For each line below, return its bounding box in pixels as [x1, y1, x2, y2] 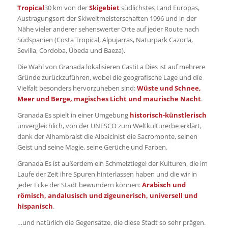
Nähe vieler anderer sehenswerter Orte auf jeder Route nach [17, 24, 199, 34]
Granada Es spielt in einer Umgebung [17, 110, 130, 120]
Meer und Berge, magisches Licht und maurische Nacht [17, 94, 201, 104]
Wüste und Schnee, [136, 83, 201, 93]
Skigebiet [87, 3, 120, 13]
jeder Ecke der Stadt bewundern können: [17, 180, 142, 190]
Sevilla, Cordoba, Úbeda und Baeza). [17, 46, 125, 55]
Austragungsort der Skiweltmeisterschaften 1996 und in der [17, 14, 196, 23]
